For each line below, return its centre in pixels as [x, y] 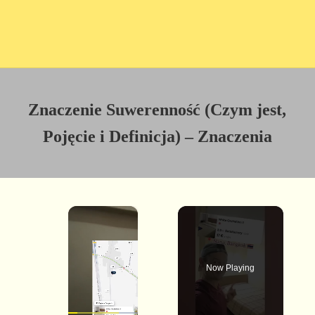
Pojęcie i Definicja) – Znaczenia [157, 137]
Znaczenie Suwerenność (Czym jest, [157, 110]
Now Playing [231, 268]
